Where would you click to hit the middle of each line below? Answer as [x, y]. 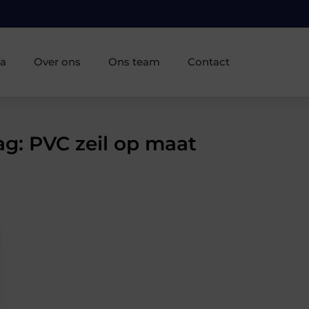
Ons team [134, 61]
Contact [208, 61]
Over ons [57, 61]
